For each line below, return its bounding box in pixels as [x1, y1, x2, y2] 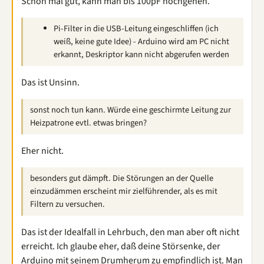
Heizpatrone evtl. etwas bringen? [30, 116, 147, 129]
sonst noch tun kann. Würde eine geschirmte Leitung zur [30, 103, 231, 116]
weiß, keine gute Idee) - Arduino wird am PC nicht [54, 35, 229, 48]
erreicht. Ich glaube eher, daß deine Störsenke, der [21, 239, 220, 253]
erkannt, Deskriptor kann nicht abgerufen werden [54, 48, 229, 61]
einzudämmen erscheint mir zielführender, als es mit [30, 184, 217, 197]
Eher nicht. [21, 144, 64, 157]
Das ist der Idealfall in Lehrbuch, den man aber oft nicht [21, 225, 239, 239]
